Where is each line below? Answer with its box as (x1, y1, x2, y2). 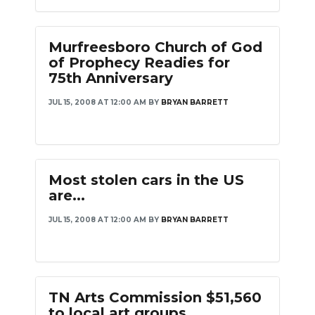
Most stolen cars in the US (49, 172, 244, 188)
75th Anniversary (49, 70, 173, 86)
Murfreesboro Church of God (49, 39, 262, 56)
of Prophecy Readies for (49, 54, 230, 71)
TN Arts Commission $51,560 (49, 289, 262, 306)
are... (49, 187, 85, 204)
